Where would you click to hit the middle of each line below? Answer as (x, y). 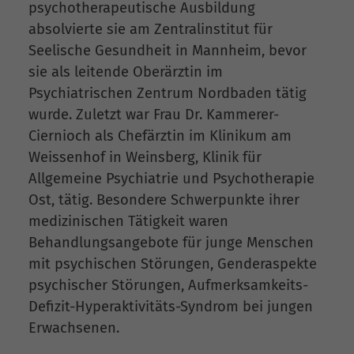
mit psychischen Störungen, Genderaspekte (173, 264)
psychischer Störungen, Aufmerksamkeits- (168, 286)
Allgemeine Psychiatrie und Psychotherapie (171, 179)
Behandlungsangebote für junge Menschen (171, 243)
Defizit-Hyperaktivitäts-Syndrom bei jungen (171, 307)
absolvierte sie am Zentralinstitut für (151, 30)
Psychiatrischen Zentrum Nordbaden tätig (168, 94)
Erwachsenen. (74, 328)
